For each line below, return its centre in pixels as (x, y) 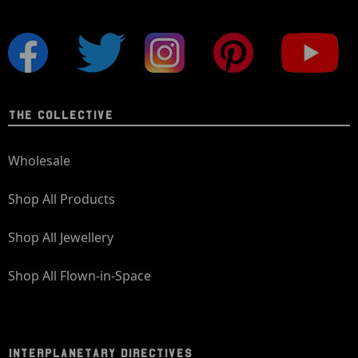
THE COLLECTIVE (60, 115)
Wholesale (39, 161)
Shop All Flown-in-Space (80, 276)
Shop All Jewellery (61, 237)
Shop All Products (62, 199)
